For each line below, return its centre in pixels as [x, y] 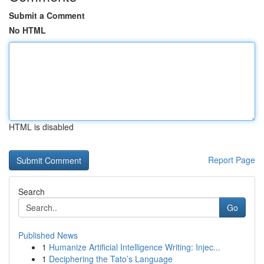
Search [32, 192]
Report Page [232, 160]
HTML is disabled [41, 127]
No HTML [27, 30]
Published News [48, 235]
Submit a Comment [47, 15]
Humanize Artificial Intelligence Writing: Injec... [135, 247]
